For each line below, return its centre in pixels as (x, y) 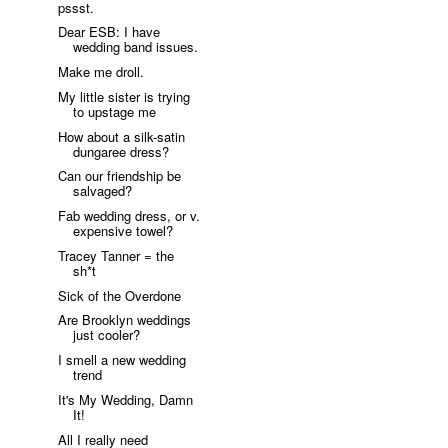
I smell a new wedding (122, 360)
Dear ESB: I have (109, 32)
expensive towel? (123, 231)
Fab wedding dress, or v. (129, 216)
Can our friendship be (120, 176)
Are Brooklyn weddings (125, 320)
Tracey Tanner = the (116, 255)
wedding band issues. (136, 47)
